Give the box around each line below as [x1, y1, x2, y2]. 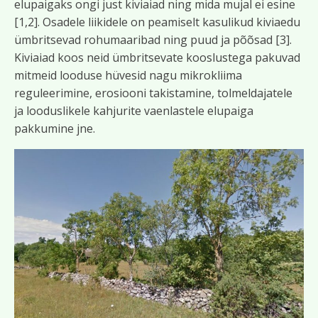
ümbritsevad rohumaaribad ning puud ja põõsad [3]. [14, 32, 292, 48]
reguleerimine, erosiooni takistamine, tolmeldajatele [14, 85, 292, 101]
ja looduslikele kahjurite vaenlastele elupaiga [14, 103, 253, 119]
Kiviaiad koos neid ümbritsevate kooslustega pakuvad [14, 50, 300, 65]
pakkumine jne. [14, 121, 95, 136]
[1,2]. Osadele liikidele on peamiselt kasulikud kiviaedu [14, 14, 300, 30]
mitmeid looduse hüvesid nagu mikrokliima [14, 67, 242, 83]
